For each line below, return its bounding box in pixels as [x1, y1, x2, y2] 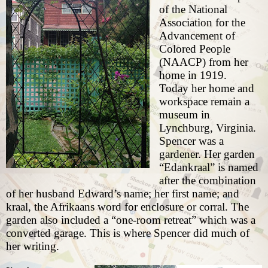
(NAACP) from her [159, 56, 248, 69]
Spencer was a [159, 135, 224, 148]
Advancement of [159, 29, 235, 42]
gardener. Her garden [159, 148, 255, 161]
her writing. [6, 240, 59, 253]
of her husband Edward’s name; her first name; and [6, 187, 239, 200]
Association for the [159, 16, 245, 29]
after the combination [159, 174, 256, 187]
